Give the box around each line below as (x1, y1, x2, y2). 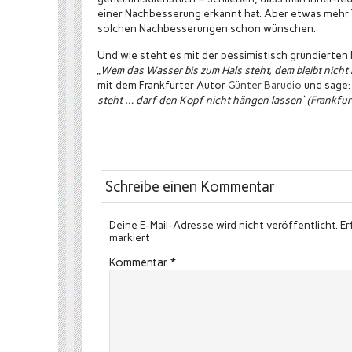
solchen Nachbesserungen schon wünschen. (97, 22, 316, 35)
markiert (109, 231, 150, 244)
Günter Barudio (228, 79, 302, 91)
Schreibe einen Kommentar (105, 178, 275, 196)
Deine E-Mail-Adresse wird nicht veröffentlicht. (109, 218, 338, 231)
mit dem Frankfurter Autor (97, 79, 228, 91)
